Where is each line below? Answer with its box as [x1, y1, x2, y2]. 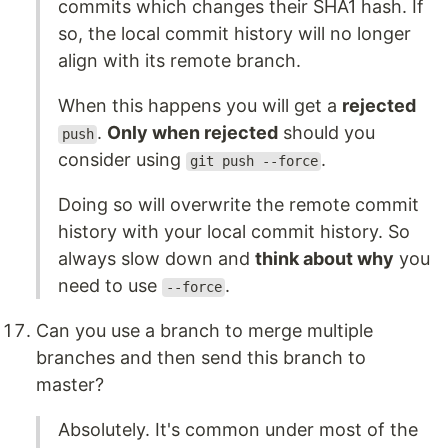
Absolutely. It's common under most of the [58, 419, 418, 441]
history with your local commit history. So [58, 221, 410, 243]
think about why [255, 248, 394, 270]
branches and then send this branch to [36, 347, 366, 369]
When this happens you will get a [58, 95, 342, 117]
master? [36, 374, 104, 396]
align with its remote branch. [58, 50, 301, 72]
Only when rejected [107, 122, 279, 144]
